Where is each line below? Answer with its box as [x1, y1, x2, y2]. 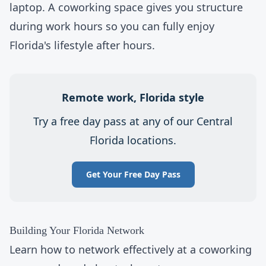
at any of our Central [126, 114, 233, 128]
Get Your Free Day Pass [85, 169, 180, 180]
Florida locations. [90, 133, 176, 147]
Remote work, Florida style [62, 90, 204, 104]
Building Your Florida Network [9, 224, 144, 236]
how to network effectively [40, 242, 174, 256]
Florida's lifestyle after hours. [9, 38, 155, 52]
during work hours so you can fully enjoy [9, 19, 214, 33]
